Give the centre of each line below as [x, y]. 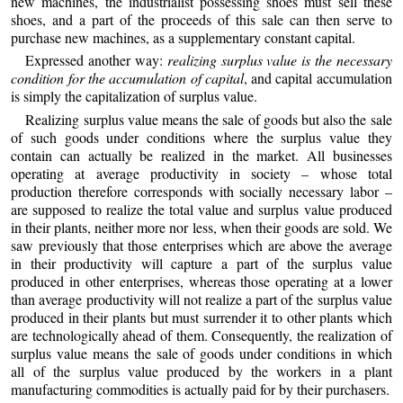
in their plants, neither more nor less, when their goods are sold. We [201, 227]
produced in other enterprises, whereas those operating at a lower [201, 281]
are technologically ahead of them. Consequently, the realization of [201, 335]
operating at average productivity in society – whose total [201, 173]
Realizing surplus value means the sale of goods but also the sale [209, 119]
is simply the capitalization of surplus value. [134, 96]
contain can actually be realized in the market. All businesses [201, 155]
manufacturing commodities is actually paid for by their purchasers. [201, 389]
